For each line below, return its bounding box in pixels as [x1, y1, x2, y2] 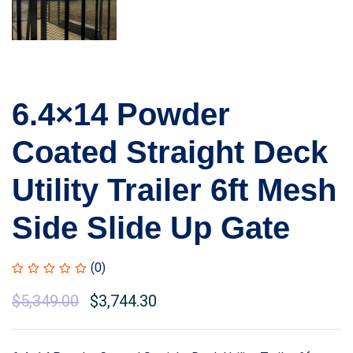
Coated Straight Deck [12, 135, 328, 170]
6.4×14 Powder [12, 97, 230, 132]
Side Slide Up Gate [12, 210, 290, 246]
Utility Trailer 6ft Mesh [12, 173, 336, 208]
